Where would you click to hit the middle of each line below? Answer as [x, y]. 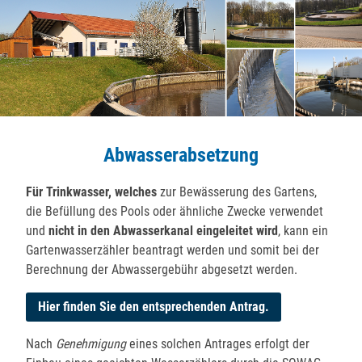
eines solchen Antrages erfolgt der [218, 344]
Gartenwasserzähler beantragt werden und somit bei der [173, 250]
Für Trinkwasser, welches [92, 192]
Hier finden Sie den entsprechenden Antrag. [154, 307]
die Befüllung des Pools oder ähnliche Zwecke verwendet [175, 212]
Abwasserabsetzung [181, 156]
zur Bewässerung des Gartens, [237, 192]
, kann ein [303, 231]
